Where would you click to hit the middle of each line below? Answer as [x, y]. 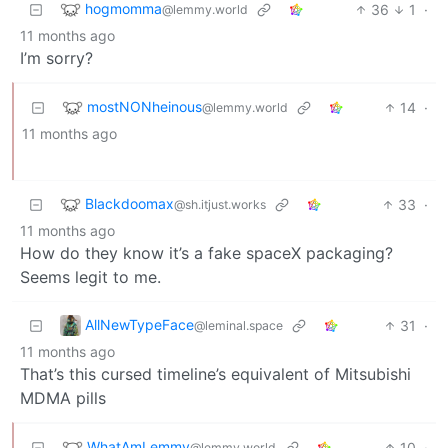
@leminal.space [238, 325]
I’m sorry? [56, 57]
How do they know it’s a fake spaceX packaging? [206, 252]
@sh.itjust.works [220, 204]
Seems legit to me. [90, 276]
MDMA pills [63, 397]
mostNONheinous [144, 106]
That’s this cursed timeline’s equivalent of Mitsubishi [215, 373]
